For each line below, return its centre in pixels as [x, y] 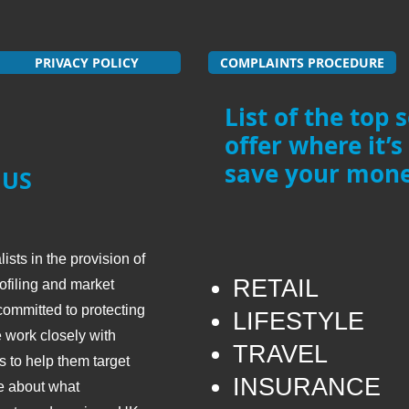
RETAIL [276, 288]
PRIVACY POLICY [87, 63]
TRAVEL [280, 354]
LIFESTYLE [299, 321]
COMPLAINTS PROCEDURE [302, 63]
